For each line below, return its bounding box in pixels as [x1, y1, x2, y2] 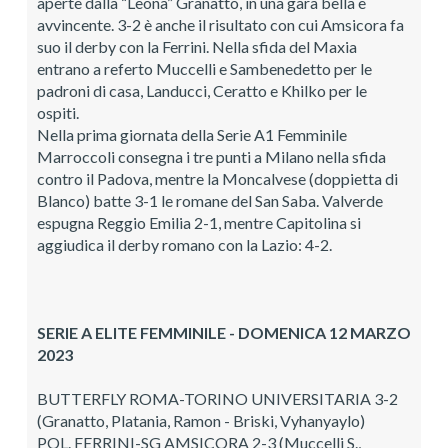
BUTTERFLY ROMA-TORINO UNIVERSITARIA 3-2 [37, 388, 398, 408]
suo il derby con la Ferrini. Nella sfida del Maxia [37, 36, 357, 56]
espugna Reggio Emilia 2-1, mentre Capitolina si [37, 212, 361, 232]
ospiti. [37, 102, 79, 122]
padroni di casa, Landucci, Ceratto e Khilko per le [37, 80, 367, 100]
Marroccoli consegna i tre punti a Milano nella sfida [37, 146, 386, 166]
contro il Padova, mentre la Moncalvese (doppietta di [37, 168, 398, 188]
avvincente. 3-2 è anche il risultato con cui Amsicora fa [37, 14, 404, 34]
